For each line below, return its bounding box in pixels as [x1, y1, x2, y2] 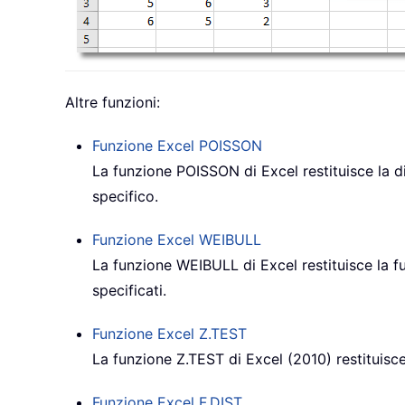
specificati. [92, 281, 166, 300]
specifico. [92, 187, 158, 206]
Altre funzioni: [65, 93, 160, 112]
